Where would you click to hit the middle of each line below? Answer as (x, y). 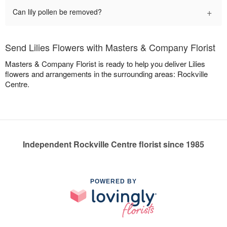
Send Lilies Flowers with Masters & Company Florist (110, 47)
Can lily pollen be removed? (57, 12)
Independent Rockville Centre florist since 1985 (113, 144)
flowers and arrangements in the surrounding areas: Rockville (106, 74)
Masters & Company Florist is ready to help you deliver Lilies (105, 64)
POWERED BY (113, 182)
